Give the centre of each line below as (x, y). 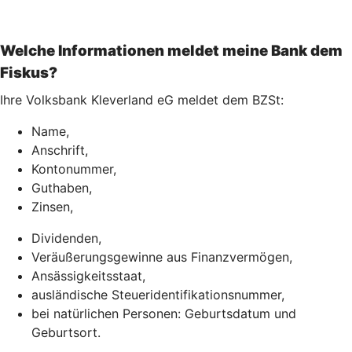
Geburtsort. (66, 332)
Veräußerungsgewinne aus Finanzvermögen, (162, 257)
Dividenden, (66, 238)
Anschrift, (60, 150)
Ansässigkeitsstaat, (88, 275)
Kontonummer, (74, 169)
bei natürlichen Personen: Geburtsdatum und (164, 313)
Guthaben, (62, 187)
